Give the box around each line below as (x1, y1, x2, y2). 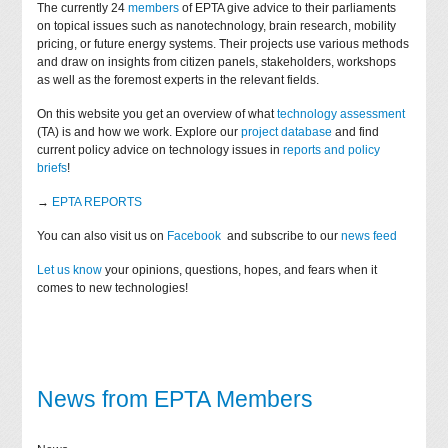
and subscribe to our (224, 228, 342, 243)
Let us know (37, 262, 103, 277)
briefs (37, 160, 68, 175)
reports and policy (283, 142, 381, 157)
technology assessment (277, 106, 406, 121)
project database (241, 124, 333, 139)
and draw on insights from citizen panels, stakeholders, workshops (37, 54, 397, 69)
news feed (341, 228, 401, 243)
